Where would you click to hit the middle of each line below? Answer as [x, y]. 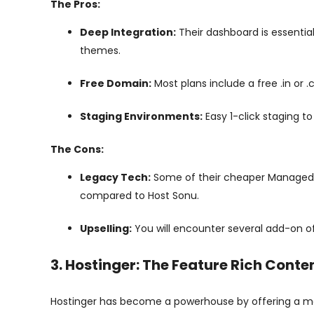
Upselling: [106, 228]
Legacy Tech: [115, 177]
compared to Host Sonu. [139, 196]
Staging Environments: [141, 116]
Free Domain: [116, 83]
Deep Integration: [128, 32]
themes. [100, 50]
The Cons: [77, 149]
